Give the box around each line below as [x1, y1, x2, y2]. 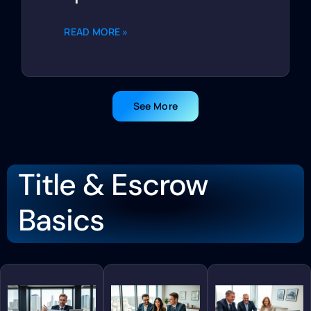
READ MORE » [64, 25, 128, 39]
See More [133, 99, 178, 113]
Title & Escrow [18, 165, 208, 205]
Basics [18, 201, 104, 240]
